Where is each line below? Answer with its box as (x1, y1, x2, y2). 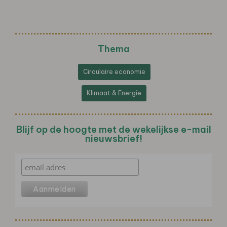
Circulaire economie (83, 67, 145, 75)
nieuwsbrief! (85, 132, 142, 144)
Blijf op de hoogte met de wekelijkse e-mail (16, 123, 211, 135)
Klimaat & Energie (87, 89, 141, 97)
